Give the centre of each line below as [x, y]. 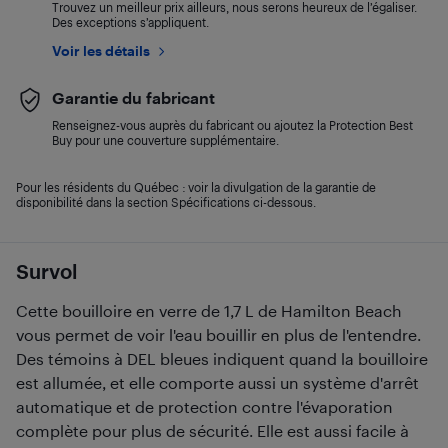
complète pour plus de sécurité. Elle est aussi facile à [212, 430]
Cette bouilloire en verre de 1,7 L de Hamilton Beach [209, 310]
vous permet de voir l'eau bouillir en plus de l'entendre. [218, 334]
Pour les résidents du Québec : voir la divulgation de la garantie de [196, 187]
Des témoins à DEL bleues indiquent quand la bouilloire [222, 358]
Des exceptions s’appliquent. [130, 22]
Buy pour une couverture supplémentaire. [165, 140]
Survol [46, 271]
